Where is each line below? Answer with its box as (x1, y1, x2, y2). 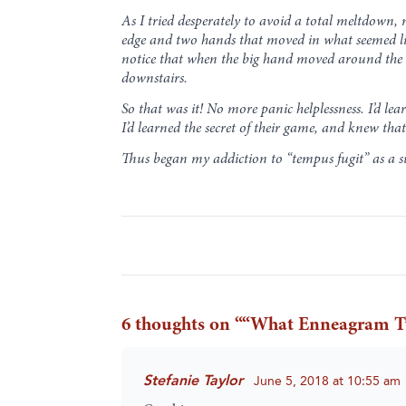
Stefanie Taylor (143, 370, 244, 393)
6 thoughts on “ (121, 316, 243, 336)
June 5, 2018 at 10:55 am (254, 372, 401, 391)
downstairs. (121, 71, 188, 86)
